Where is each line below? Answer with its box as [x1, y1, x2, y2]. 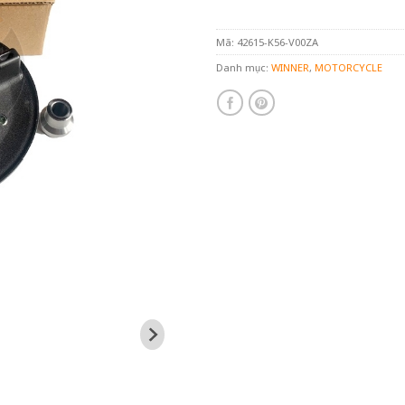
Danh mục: [216, 61, 271, 75]
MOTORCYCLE [315, 61, 382, 75]
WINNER [271, 61, 309, 75]
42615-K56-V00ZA [237, 35, 318, 50]
